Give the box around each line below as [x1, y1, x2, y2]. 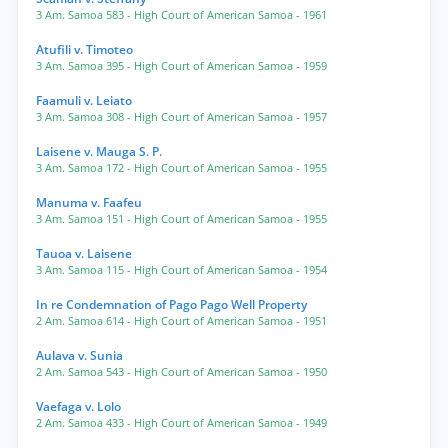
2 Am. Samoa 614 [36, 314, 127, 328]
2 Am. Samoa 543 [36, 365, 127, 379]
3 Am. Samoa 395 [36, 59, 127, 73]
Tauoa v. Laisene [36, 245, 132, 262]
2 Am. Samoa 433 [36, 416, 127, 430]
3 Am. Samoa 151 [36, 212, 127, 226]
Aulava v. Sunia [36, 347, 123, 364]
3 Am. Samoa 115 [36, 263, 127, 277]
